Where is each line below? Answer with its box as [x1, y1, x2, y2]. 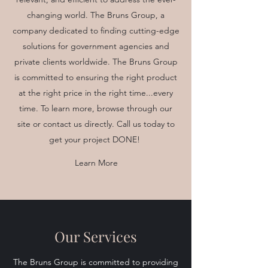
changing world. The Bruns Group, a [27, 10, 165, 20]
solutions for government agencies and [22, 41, 169, 51]
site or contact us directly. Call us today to [17, 118, 175, 129]
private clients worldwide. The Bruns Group [14, 56, 178, 67]
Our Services [54, 227, 137, 246]
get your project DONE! [49, 134, 142, 145]
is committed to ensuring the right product [14, 72, 177, 83]
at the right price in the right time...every [19, 87, 173, 98]
